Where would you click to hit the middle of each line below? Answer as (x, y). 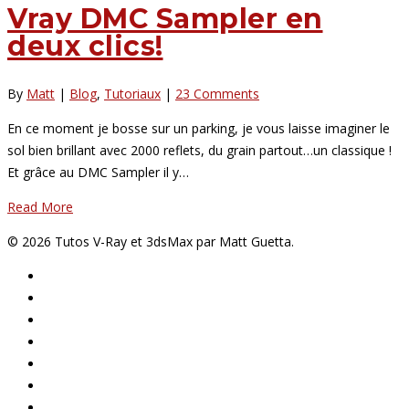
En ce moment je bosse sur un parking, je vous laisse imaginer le (199, 128)
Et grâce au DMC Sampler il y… (98, 172)
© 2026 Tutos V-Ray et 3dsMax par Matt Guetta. (151, 241)
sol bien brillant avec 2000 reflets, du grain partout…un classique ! (199, 150)
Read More (40, 206)
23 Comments (217, 93)
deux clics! (85, 46)
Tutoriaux (132, 93)
